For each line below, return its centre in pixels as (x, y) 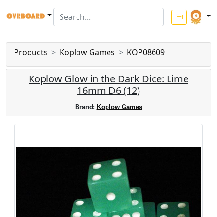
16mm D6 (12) (108, 90)
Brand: (86, 107)
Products (31, 52)
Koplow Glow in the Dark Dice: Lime (108, 79)
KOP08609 (146, 52)
